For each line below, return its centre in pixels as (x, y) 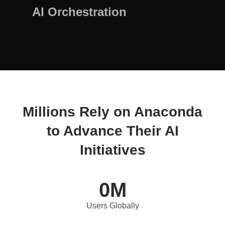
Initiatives (113, 150)
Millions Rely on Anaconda (113, 112)
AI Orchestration (79, 12)
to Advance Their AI (113, 131)
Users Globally (113, 206)
